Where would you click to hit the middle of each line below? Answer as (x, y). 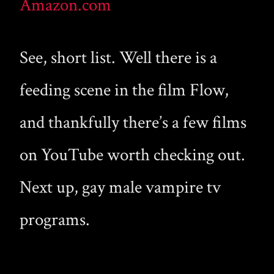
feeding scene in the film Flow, (124, 90)
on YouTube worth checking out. (132, 155)
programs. (55, 220)
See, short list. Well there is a (118, 57)
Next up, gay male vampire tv (120, 187)
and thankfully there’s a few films (133, 122)
